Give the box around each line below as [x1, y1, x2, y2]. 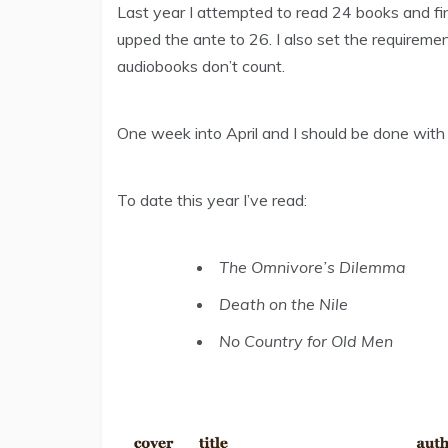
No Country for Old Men [219, 331, 393, 352]
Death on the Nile [219, 294, 348, 315]
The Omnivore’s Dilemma [219, 257, 406, 278]
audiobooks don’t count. [117, 56, 285, 77]
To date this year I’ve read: [117, 190, 307, 211]
